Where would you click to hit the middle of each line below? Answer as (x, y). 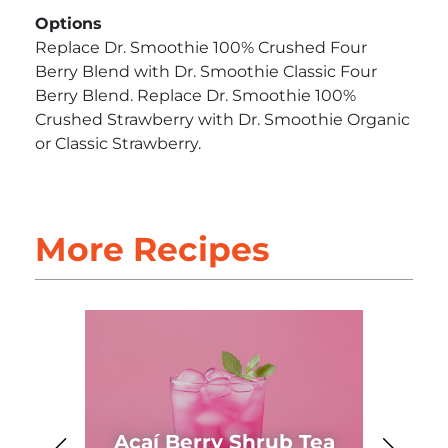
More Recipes (152, 249)
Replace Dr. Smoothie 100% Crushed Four (201, 48)
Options (68, 24)
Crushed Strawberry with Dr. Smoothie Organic (222, 120)
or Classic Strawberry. (118, 144)
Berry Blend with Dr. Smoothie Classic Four (206, 72)
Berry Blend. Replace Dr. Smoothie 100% (195, 96)
